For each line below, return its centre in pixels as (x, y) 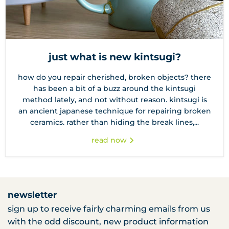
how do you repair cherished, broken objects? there (114, 77)
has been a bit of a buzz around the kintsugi (114, 89)
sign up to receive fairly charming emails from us (109, 209)
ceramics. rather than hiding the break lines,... (114, 122)
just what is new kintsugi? (114, 57)
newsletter (32, 195)
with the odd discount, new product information (108, 222)
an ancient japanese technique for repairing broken (114, 111)
